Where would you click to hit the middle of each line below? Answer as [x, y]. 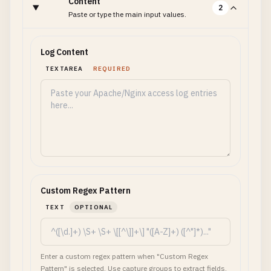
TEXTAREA [64, 69]
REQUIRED [112, 69]
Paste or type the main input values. [128, 14]
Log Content [64, 52]
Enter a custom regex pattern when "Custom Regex [124, 256]
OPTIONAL [93, 207]
